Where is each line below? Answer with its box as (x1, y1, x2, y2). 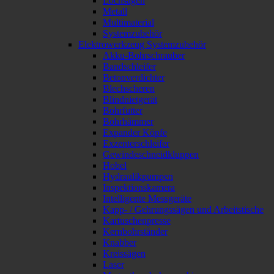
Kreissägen (103, 248, 146, 259)
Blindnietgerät (103, 94, 157, 105)
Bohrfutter (103, 105, 143, 116)
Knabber (103, 237, 136, 248)
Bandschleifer (103, 61, 156, 72)
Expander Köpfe (103, 127, 167, 138)
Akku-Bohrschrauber (103, 50, 185, 61)
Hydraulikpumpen (103, 171, 173, 182)
